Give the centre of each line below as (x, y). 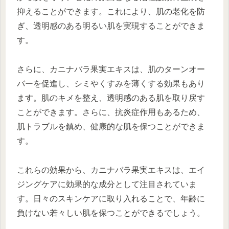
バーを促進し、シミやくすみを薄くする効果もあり (111, 83)
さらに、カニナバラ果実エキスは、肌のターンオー (111, 69)
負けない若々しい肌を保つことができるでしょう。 (111, 213)
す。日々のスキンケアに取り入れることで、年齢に (111, 198)
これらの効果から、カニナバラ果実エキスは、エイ (111, 170)
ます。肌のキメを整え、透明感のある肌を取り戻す (111, 98)
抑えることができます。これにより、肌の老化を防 (111, 12)
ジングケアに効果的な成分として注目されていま (107, 184)
